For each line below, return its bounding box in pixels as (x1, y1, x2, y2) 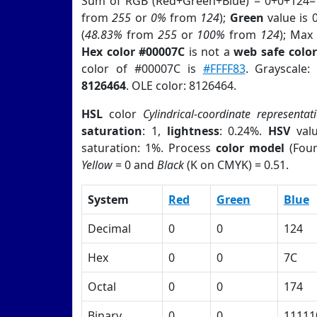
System (88, 192, 129, 207)
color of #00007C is (81, 61, 203, 76)
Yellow (81, 157, 113, 173)
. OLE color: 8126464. (126, 78, 236, 93)
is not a (185, 44, 234, 59)
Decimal (88, 221, 131, 236)
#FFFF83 (202, 61, 246, 76)
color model (215, 140, 284, 156)
